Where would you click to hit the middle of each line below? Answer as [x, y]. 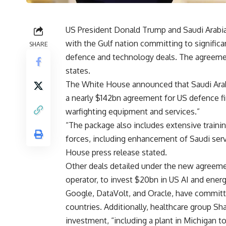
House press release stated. [116, 153]
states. [78, 71]
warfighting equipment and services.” [133, 112]
